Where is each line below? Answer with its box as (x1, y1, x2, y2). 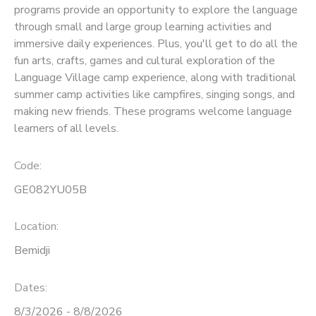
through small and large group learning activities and (14, 18, 272, 35)
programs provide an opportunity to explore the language (14, 1, 298, 18)
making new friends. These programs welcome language (14, 103, 292, 119)
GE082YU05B (14, 181, 87, 197)
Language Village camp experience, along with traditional (14, 69, 296, 85)
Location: (14, 219, 59, 235)
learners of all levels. (14, 120, 119, 136)
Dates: (14, 280, 47, 296)
